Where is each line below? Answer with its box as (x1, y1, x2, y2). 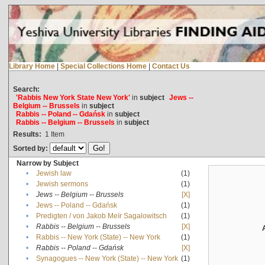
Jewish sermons (35, 179, 88, 188)
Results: (12, 130, 41, 138)
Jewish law (35, 169, 72, 177)
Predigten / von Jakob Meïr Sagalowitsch (35, 211, 167, 220)
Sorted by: (12, 144, 50, 153)
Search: (12, 85, 40, 93)
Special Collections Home (60, 62, 147, 70)
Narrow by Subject (16, 159, 79, 167)
